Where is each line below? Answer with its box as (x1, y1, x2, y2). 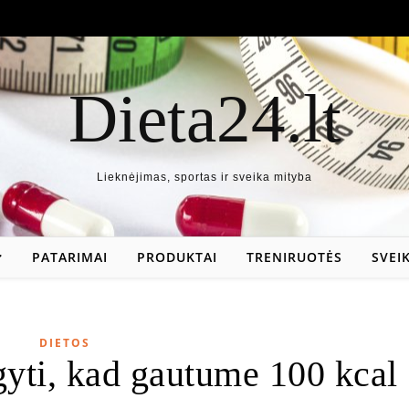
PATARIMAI (31, 248, 108, 266)
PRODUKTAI (136, 248, 217, 266)
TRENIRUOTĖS (246, 248, 342, 266)
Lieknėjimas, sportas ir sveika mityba (97, 171, 312, 184)
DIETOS (38, 335, 90, 351)
